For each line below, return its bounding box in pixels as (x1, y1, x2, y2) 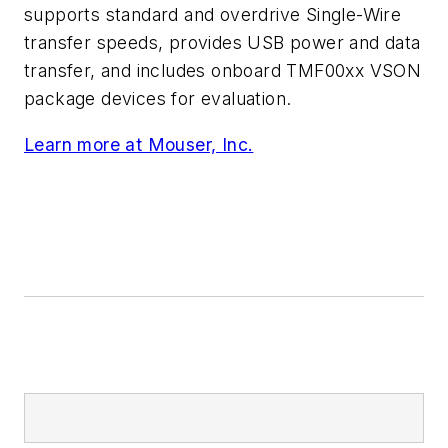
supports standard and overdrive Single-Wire (24, 4, 402, 26)
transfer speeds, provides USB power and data (24, 32, 421, 54)
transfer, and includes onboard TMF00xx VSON (24, 60, 422, 82)
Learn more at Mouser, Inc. (24, 133, 254, 155)
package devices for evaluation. (24, 88, 292, 110)
